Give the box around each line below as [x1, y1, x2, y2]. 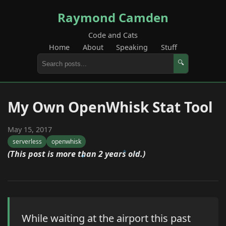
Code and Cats [88, 30, 138, 40]
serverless [12, 137, 42, 146]
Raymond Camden [58, 9, 168, 26]
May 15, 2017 [8, 125, 52, 134]
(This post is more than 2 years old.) [8, 148, 145, 160]
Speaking [116, 42, 148, 52]
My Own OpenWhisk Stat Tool [8, 97, 213, 117]
